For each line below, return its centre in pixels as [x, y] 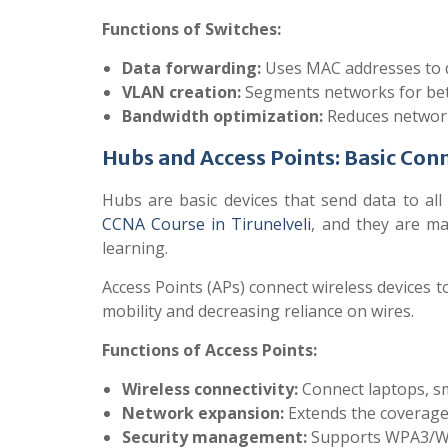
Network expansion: [203, 413]
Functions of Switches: [191, 29]
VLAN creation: [181, 92]
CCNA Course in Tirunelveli [207, 224]
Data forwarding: [191, 68]
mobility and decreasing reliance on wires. [258, 311]
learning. [135, 248]
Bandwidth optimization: [222, 116]
